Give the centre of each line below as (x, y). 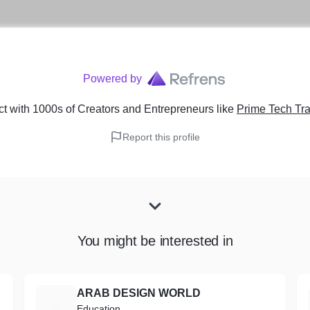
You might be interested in (155, 241)
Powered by (112, 79)
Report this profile (161, 137)
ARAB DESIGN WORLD (138, 293)
